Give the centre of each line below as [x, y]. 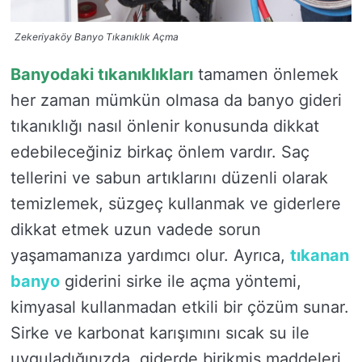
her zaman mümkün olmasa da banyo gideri [176, 100]
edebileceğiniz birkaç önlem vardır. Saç [160, 152]
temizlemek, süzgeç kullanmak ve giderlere [176, 203]
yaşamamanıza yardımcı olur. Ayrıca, [150, 255]
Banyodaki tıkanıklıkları [102, 74]
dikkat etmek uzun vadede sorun [136, 229]
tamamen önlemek [266, 74]
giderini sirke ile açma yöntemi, [181, 281]
